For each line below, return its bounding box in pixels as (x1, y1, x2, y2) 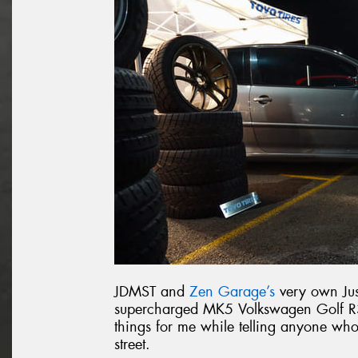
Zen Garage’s (189, 281, 275, 301)
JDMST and (114, 281, 189, 301)
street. (114, 334, 150, 354)
